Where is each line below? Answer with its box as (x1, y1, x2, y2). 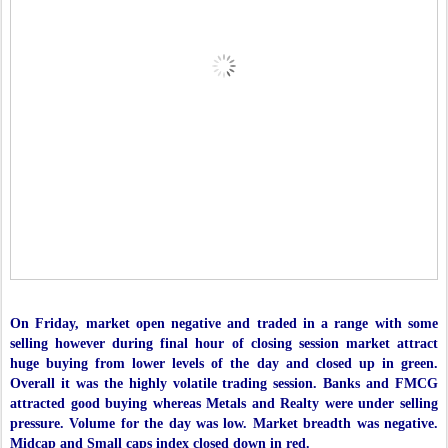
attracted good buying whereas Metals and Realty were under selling (10, 396, 438, 412)
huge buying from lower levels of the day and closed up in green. (10, 356, 438, 372)
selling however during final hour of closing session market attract (10, 336, 438, 352)
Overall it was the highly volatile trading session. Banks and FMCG (10, 376, 438, 392)
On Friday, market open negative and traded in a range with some (10, 316, 438, 332)
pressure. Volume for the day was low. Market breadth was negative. (10, 416, 438, 432)
